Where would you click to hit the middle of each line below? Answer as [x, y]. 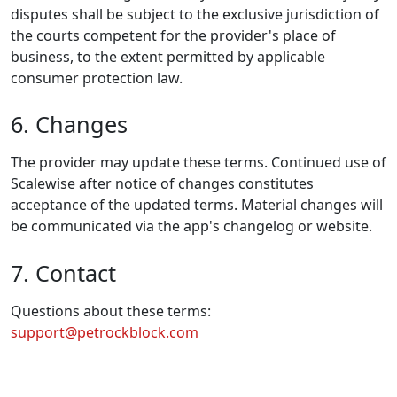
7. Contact [63, 272]
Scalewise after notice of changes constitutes [162, 184]
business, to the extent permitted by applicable [168, 57]
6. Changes [69, 125]
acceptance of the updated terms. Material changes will [197, 205]
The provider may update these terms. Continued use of [198, 163]
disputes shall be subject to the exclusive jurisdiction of [195, 15]
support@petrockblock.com [105, 332]
